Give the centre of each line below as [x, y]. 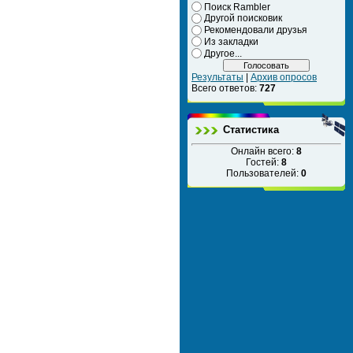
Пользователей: [264, 173]
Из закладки [231, 41]
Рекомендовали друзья [256, 30]
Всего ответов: [225, 88]
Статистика [251, 129]
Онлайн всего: [264, 151]
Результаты [217, 77]
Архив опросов [284, 77]
